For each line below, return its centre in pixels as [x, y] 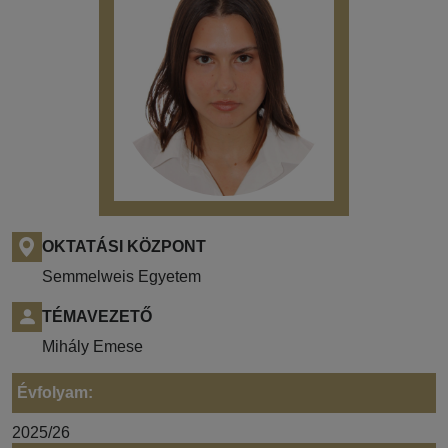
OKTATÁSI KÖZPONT [124, 246]
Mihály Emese [92, 346]
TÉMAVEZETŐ [97, 316]
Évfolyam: [55, 392]
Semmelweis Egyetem [121, 276]
